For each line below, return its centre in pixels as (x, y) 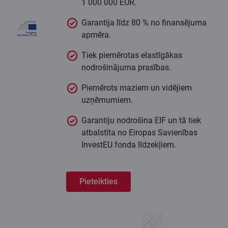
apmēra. (96, 35)
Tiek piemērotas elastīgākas (132, 55)
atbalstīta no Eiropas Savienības (139, 133)
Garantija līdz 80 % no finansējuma (144, 23)
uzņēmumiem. (107, 100)
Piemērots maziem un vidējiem (137, 88)
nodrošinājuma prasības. (126, 68)
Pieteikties (98, 182)
